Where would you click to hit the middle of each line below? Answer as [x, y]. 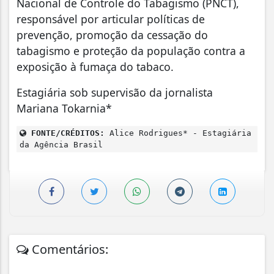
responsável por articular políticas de [111, 19]
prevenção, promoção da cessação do [112, 35]
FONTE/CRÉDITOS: [65, 133]
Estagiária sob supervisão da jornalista [115, 92]
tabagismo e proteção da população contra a [131, 50]
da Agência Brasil [61, 144]
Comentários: [68, 249]
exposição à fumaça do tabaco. [97, 66]
